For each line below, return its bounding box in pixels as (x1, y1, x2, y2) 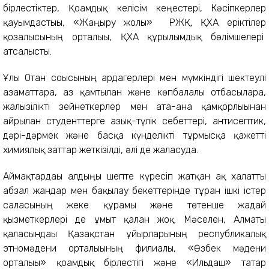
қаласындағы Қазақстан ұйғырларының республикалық (3, 228, 266, 240)
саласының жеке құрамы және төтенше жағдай (3, 199, 266, 211)
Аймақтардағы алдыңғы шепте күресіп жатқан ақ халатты (3, 171, 266, 182)
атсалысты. (3, 46, 52, 57)
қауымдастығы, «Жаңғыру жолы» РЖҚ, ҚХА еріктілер (3, 17, 266, 28)
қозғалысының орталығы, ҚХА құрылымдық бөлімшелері (3, 31, 266, 43)
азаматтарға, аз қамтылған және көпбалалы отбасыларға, (3, 86, 266, 98)
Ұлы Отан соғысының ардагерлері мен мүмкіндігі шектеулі (3, 72, 266, 83)
